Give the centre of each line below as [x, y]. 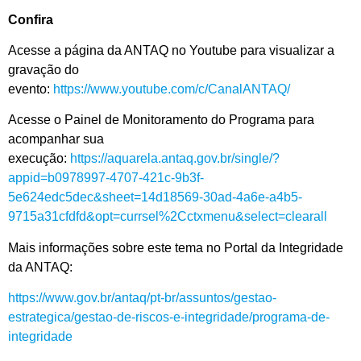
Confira [31, 19]
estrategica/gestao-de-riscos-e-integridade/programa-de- [169, 317]
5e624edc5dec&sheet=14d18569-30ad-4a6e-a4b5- [155, 197]
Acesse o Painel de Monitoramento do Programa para [161, 120]
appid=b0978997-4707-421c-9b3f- [106, 178]
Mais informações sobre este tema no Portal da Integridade [176, 247]
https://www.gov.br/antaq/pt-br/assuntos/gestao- [142, 298]
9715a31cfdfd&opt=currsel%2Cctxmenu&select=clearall [168, 217]
